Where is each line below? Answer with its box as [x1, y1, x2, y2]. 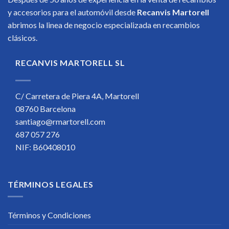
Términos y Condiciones [8, 210, 91, 220]
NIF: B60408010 [15, 142, 75, 152]
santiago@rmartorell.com [15, 116, 105, 126]
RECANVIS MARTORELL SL [15, 57, 125, 67]
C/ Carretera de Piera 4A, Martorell [15, 90, 139, 101]
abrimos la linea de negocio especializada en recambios [8, 19, 200, 30]
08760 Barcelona [15, 103, 76, 113]
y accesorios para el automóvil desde [8, 7, 137, 17]
